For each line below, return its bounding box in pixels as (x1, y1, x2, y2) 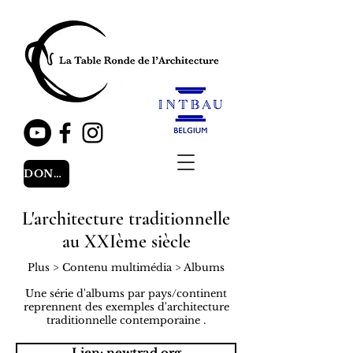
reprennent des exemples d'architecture (23, 300, 229, 314)
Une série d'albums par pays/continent (25, 287, 227, 300)
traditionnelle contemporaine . (46, 314, 206, 327)
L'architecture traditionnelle (22, 207, 230, 230)
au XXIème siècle (61, 230, 191, 253)
